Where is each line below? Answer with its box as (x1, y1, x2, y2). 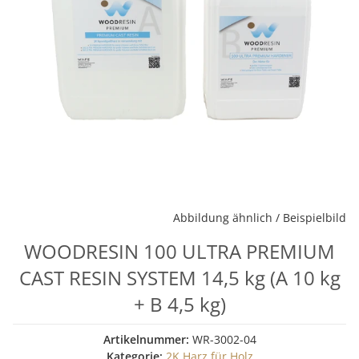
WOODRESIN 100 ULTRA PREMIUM (24, 238, 335, 264)
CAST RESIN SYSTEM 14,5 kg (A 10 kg (18, 264, 341, 291)
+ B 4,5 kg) (133, 291, 226, 317)
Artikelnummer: (103, 332, 192, 347)
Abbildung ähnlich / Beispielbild (173, 210, 346, 225)
